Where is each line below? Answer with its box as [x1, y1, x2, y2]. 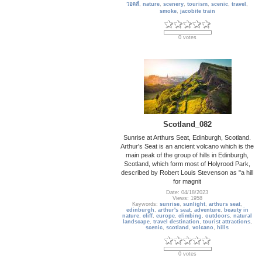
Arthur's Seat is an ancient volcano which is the [120, 142, 254, 150]
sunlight [183, 201, 206, 208]
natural [233, 213, 253, 219]
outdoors [205, 213, 230, 219]
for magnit [173, 177, 202, 185]
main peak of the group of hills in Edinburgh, [126, 151, 249, 158]
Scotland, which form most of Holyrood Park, [124, 160, 251, 167]
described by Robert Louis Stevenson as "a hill [121, 168, 254, 176]
